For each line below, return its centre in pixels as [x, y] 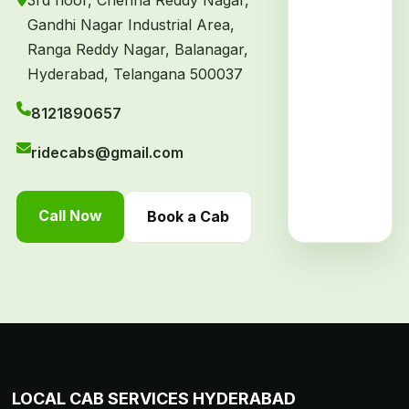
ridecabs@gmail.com [107, 153]
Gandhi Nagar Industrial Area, [131, 25]
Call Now [70, 216]
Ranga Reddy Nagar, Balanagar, [137, 50]
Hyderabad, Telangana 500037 [135, 74]
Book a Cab [188, 217]
